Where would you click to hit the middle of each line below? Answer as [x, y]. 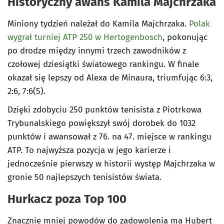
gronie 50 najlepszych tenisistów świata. [84, 177]
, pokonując [185, 37]
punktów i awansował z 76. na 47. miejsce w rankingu [109, 136]
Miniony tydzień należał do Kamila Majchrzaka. [98, 23]
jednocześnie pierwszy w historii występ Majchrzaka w [111, 163]
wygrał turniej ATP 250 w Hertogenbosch [85, 37]
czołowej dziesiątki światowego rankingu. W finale [103, 64]
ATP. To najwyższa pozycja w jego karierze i [89, 150]
